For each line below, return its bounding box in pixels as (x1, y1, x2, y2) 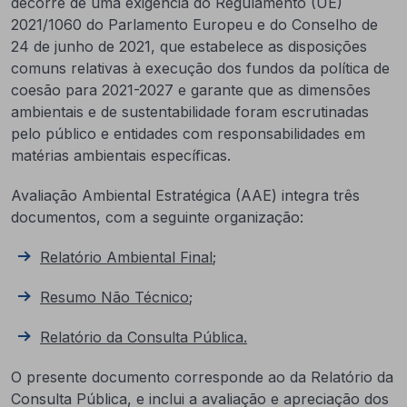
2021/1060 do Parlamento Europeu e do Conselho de (11, 15, 378, 34)
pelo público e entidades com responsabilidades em (11, 124, 365, 143)
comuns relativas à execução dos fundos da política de (11, 59, 390, 77)
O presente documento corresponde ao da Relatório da (11, 368, 393, 386)
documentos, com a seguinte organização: (11, 208, 303, 226)
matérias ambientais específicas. (11, 146, 231, 164)
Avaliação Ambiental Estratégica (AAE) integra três (11, 186, 360, 204)
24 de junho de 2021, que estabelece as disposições (11, 37, 367, 55)
